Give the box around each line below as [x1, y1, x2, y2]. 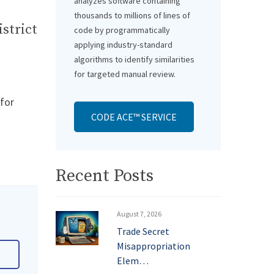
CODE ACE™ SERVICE [91, 111, 177, 123]
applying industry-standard [74, 39, 172, 50]
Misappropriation [117, 240, 190, 252]
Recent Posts [56, 165, 154, 187]
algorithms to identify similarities [74, 54, 194, 65]
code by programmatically [74, 24, 170, 35]
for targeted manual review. [74, 68, 176, 80]
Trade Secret [117, 225, 169, 237]
